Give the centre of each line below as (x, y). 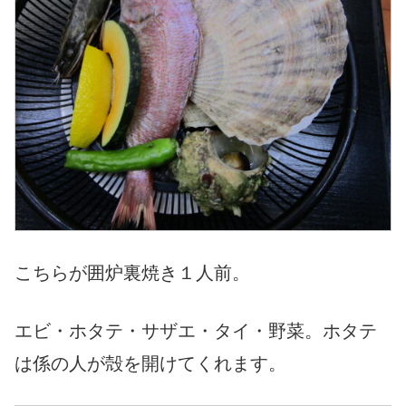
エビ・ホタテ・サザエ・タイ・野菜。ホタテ (196, 331)
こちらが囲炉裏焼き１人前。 (132, 273)
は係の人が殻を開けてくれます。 (150, 364)
